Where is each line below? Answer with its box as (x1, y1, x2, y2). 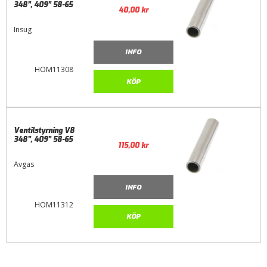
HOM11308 (34, 64, 73, 75)
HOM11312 (34, 199, 73, 210)
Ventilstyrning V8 (14, 126, 75, 136)
